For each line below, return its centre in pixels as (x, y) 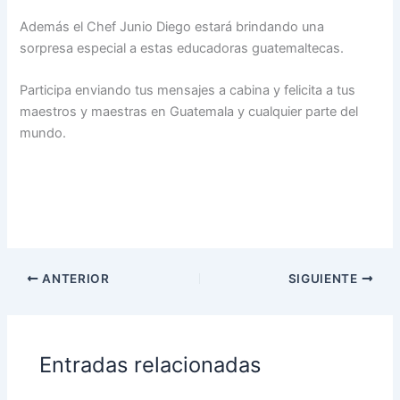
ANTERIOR (74, 278)
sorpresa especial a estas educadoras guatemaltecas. (182, 49)
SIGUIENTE (325, 278)
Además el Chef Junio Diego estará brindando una (172, 27)
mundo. (43, 133)
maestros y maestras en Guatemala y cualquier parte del (189, 112)
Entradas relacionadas (150, 364)
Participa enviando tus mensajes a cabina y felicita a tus (188, 91)
